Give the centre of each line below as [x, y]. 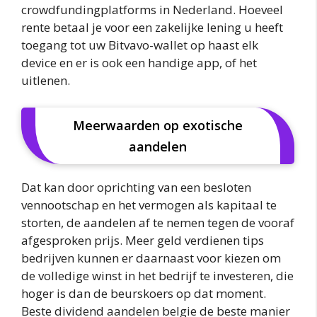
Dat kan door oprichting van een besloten [136, 187]
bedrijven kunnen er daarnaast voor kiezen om [151, 258]
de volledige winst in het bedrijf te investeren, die [157, 275]
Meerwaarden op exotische [158, 125]
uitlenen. [46, 81]
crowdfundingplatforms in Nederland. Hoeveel [152, 10]
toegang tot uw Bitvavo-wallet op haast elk [140, 45]
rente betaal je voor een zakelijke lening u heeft [152, 28]
